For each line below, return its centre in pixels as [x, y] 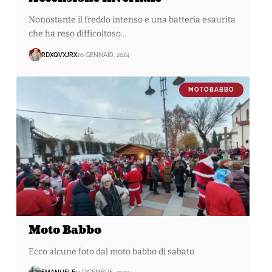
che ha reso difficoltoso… [77, 34]
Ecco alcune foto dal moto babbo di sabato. [112, 251]
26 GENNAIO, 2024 [103, 55]
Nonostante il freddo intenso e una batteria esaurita [132, 20]
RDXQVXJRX [59, 55]
